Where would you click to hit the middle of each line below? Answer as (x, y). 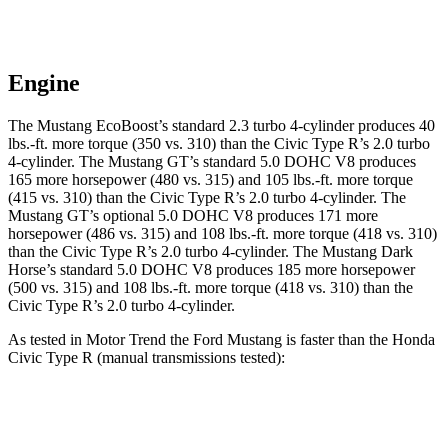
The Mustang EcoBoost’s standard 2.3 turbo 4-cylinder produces (213, 126)
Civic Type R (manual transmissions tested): (146, 358)
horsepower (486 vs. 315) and (104, 234)
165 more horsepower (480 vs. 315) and (136, 180)
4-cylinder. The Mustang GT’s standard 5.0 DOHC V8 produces (212, 162)
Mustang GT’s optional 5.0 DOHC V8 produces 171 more (193, 216)
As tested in (47, 340)
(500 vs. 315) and (65, 288)
